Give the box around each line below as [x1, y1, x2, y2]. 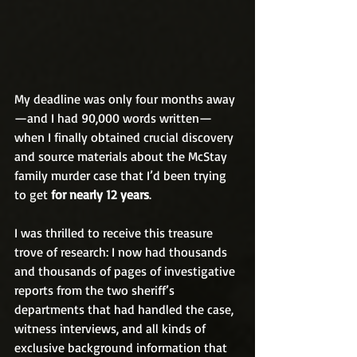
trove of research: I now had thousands [14, 244, 230, 260]
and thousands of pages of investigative [14, 263, 238, 279]
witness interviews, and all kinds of [14, 320, 209, 336]
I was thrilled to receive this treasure [14, 225, 216, 241]
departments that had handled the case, [14, 301, 237, 317]
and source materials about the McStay [14, 148, 230, 164]
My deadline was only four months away [14, 91, 235, 107]
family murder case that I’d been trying [14, 167, 229, 183]
